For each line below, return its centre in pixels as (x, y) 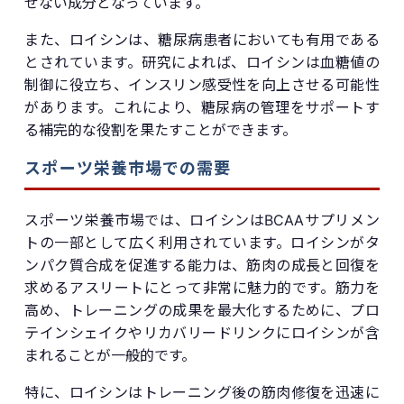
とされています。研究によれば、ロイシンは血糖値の (202, 62)
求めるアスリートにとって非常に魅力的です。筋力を (202, 287)
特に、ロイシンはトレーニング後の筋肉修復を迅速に (202, 392)
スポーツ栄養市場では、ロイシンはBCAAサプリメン (202, 220)
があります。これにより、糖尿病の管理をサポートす (202, 107)
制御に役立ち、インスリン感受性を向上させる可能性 (202, 84)
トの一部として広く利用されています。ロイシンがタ (202, 242)
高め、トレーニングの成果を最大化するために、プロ (202, 310)
